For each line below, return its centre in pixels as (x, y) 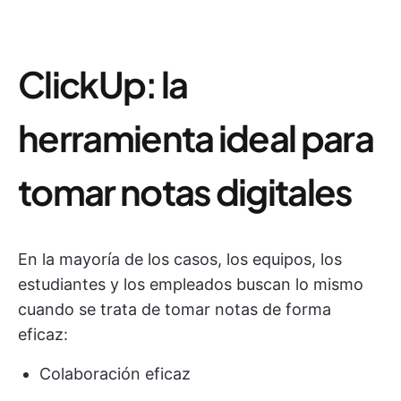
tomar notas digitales (185, 192)
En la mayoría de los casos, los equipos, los (180, 260)
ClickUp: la (103, 84)
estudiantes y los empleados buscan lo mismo (191, 285)
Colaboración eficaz (115, 374)
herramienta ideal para (196, 138)
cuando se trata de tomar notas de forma (175, 310)
